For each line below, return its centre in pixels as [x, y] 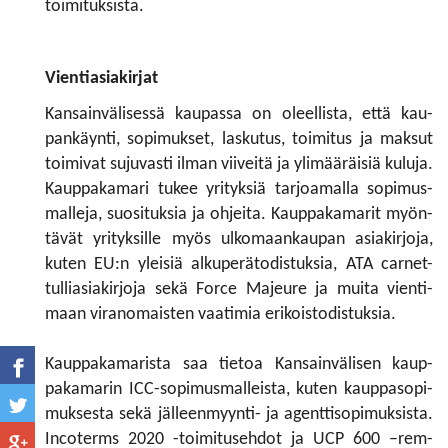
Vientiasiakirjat [101, 78]
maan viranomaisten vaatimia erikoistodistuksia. [220, 314]
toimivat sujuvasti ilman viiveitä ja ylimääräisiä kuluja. [239, 164]
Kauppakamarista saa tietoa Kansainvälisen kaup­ [239, 364]
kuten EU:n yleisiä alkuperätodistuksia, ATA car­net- [239, 264]
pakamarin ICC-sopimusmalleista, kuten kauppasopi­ [239, 389]
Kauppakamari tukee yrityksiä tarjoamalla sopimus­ [239, 189]
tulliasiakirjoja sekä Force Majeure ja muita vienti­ [239, 289]
